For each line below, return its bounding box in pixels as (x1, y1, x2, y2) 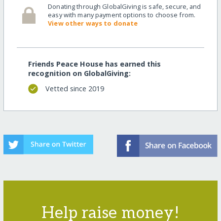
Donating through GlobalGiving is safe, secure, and (48, 2, 201, 11)
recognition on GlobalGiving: (28, 68, 131, 78)
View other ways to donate (48, 19, 138, 28)
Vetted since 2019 (45, 84, 104, 94)
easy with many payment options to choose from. (48, 10, 196, 20)
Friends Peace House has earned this (28, 59, 161, 69)
